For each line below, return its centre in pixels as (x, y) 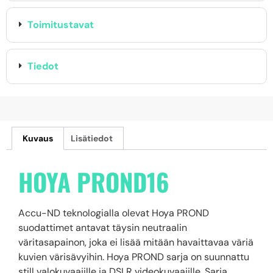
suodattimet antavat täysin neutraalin (103, 227)
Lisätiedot (92, 138)
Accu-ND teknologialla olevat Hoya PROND (114, 213)
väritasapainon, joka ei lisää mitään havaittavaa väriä (136, 242)
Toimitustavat (61, 24)
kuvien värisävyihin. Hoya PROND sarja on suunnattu (134, 257)
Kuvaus (37, 138)
